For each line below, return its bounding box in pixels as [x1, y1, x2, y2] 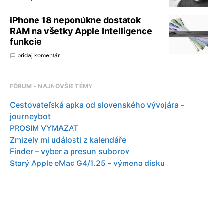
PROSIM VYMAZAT [10, 123, 78, 133]
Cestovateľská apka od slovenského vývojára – [10, 99, 184, 109]
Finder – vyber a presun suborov [10, 146, 129, 156]
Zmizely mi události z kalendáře [10, 134, 126, 145]
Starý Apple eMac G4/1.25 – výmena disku [10, 158, 165, 168]
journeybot [10, 111, 51, 121]
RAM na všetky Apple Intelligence [10, 25, 152, 36]
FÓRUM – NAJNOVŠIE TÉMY [10, 82, 93, 90]
